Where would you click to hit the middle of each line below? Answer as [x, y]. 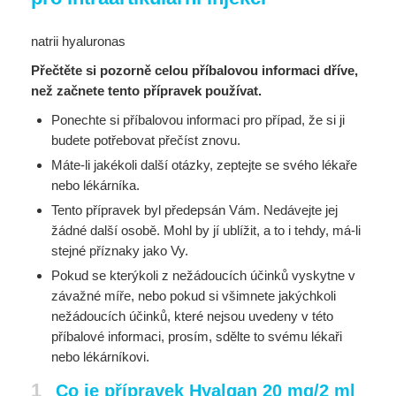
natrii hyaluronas [78, 41]
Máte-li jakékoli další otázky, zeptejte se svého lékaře [204, 165]
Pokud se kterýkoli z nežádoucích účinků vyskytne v [203, 275]
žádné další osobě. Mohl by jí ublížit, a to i [172, 230]
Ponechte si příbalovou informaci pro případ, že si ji [198, 120]
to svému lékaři [297, 336]
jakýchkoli [307, 296]
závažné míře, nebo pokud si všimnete [164, 296]
